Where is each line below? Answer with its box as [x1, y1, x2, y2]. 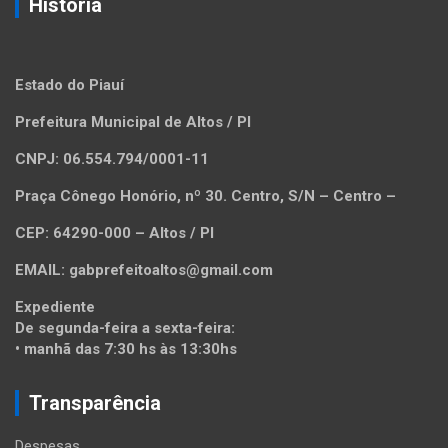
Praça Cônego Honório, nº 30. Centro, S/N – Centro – [15, 187, 396, 206]
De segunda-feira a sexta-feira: [15, 319, 235, 338]
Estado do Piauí [15, 76, 124, 95]
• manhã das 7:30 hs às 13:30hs [15, 340, 237, 359]
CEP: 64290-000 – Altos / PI [15, 224, 214, 243]
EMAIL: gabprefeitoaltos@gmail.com [15, 261, 273, 280]
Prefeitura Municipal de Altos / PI [15, 113, 251, 132]
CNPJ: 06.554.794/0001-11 [15, 150, 209, 169]
